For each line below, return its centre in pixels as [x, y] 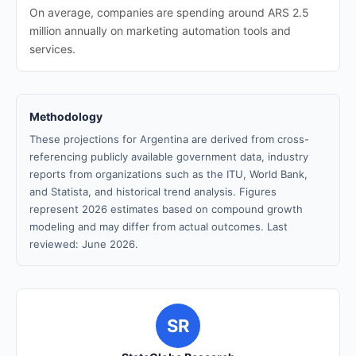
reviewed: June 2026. [84, 244]
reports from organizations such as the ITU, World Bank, [168, 174]
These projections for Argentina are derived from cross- [169, 139]
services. [52, 49]
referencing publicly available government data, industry [169, 157]
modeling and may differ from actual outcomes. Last [159, 226]
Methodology [66, 116]
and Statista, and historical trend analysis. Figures [153, 192]
